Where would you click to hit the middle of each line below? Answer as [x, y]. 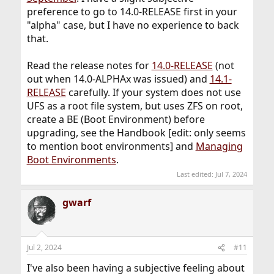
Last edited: [196, 174]
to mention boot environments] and [111, 146]
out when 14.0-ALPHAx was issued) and [118, 79]
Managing [219, 146]
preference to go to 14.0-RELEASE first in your [132, 11]
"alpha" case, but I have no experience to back [133, 25]
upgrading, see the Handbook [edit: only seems [136, 132]
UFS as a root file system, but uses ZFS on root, [135, 106]
